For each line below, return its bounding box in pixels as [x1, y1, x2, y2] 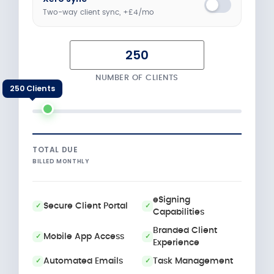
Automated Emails [43, 256, 123, 265]
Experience [153, 238, 199, 247]
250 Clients [10, 83, 55, 94]
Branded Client [153, 226, 217, 235]
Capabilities [153, 207, 204, 217]
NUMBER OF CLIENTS [95, 73, 179, 82]
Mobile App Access [43, 232, 124, 241]
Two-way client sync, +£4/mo [43, 8, 154, 16]
